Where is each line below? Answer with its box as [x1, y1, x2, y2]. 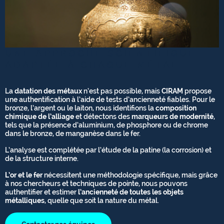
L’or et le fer [5, 170, 44, 179]
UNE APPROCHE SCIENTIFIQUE [5, 47, 196, 59]
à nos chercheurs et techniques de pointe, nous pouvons [5, 179, 187, 188]
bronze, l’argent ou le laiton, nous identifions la [5, 103, 154, 112]
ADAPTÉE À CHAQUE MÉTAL [5, 59, 179, 70]
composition [154, 103, 196, 112]
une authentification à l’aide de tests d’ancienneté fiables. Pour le [5, 95, 215, 104]
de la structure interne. [5, 154, 78, 163]
